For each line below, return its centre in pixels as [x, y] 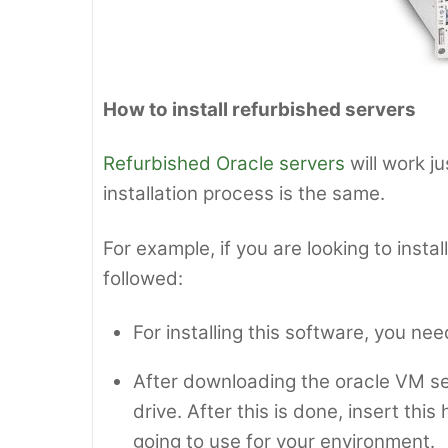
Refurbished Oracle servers [224, 164]
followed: [143, 278]
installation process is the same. [244, 194]
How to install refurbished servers [259, 109]
